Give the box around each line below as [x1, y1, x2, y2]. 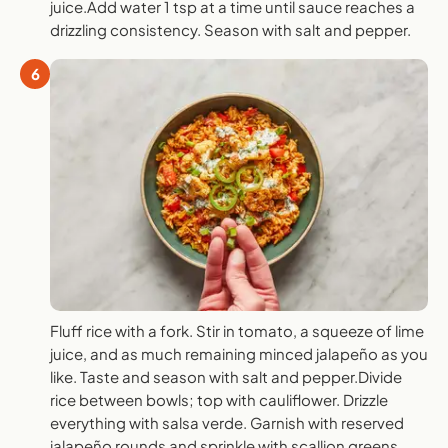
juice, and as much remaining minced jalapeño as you [50, 344, 428, 364]
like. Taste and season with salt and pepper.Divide [50, 367, 402, 387]
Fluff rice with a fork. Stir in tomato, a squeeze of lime [50, 321, 424, 341]
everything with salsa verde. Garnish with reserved [50, 413, 404, 433]
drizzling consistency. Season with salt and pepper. [50, 19, 411, 39]
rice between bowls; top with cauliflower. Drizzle [50, 390, 388, 410]
